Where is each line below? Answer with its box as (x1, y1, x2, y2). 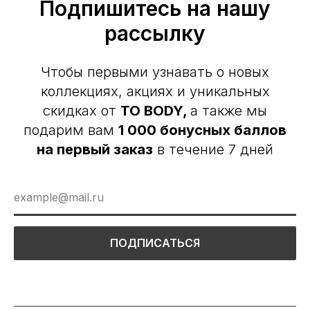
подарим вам (24, 121, 118, 138)
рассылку (104, 20, 206, 46)
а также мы (190, 102, 267, 119)
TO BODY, (120, 102, 190, 119)
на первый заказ (37, 140, 153, 158)
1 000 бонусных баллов (118, 121, 286, 138)
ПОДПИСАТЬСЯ (110, 236, 200, 250)
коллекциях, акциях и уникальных (40, 82, 270, 100)
